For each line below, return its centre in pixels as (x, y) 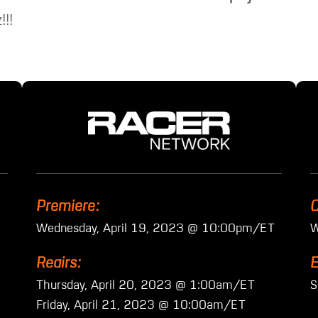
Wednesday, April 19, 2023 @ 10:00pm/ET (156, 229)
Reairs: (59, 263)
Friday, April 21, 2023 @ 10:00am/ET (141, 305)
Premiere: (68, 207)
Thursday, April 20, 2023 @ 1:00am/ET (146, 285)
